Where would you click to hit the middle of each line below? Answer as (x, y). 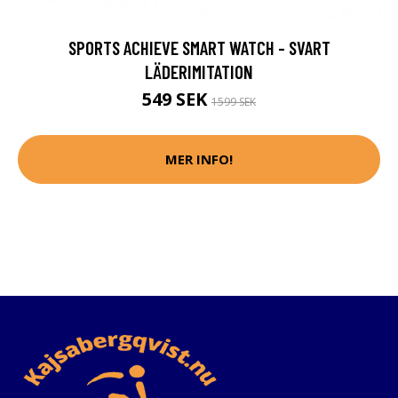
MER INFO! (199, 159)
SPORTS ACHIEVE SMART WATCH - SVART (199, 47)
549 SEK (177, 99)
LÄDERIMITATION (199, 71)
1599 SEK (234, 101)
